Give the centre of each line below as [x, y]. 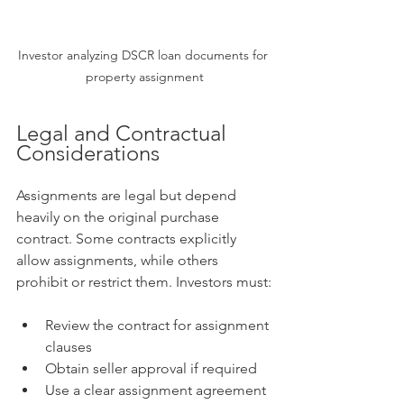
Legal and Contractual [124, 133]
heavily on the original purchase [119, 217]
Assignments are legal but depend [128, 196]
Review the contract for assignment [159, 326]
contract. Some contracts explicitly [128, 239]
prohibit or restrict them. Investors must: [144, 282]
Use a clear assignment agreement [157, 390]
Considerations [88, 153]
